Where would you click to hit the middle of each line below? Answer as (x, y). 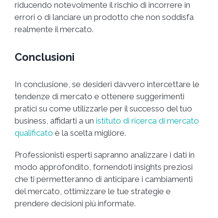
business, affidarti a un (55, 121)
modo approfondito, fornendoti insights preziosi (104, 167)
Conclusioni (45, 57)
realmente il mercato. (54, 29)
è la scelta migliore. (90, 133)
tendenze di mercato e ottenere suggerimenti (100, 97)
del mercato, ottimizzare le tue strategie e (93, 191)
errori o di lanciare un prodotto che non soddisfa (104, 17)
